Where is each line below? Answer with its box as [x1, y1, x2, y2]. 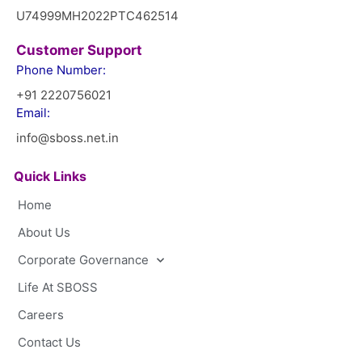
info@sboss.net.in [16, 130, 119, 146]
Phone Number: [16, 62, 106, 78]
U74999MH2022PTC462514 [16, 8, 179, 24]
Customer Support [16, 42, 142, 59]
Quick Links [14, 168, 86, 185]
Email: [16, 105, 50, 121]
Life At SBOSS [18, 280, 98, 296]
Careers [18, 307, 64, 323]
